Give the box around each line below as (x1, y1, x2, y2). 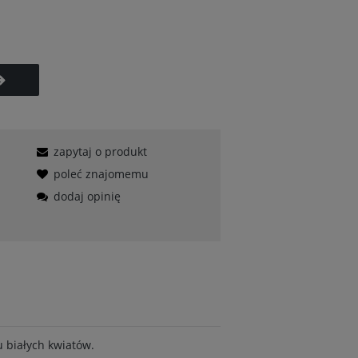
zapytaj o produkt (53, 144, 147, 159)
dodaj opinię (53, 189, 121, 204)
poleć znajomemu (53, 166, 149, 181)
